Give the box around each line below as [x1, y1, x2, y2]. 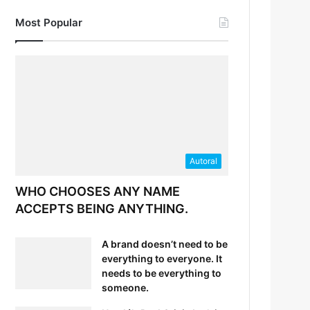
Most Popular [15, 16, 83, 30]
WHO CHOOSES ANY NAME [15, 183, 181, 199]
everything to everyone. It [102, 252, 223, 264]
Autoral [190, 155, 217, 166]
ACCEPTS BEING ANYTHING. [15, 201, 189, 216]
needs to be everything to [102, 266, 222, 279]
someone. [102, 281, 149, 293]
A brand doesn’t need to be [102, 237, 228, 250]
